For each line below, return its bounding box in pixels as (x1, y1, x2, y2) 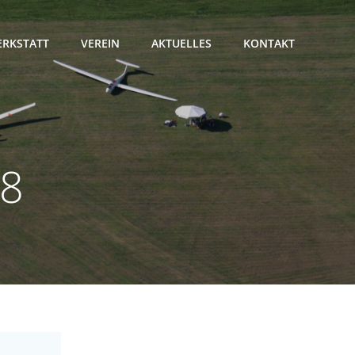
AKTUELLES (151, 36, 212, 52)
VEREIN (81, 36, 120, 52)
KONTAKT (243, 36, 295, 52)
